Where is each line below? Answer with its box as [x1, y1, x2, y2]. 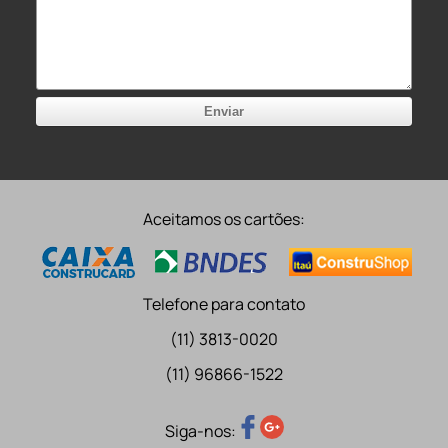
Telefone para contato [143, 293, 305, 316]
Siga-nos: [164, 419, 236, 442]
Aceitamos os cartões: [143, 208, 305, 231]
